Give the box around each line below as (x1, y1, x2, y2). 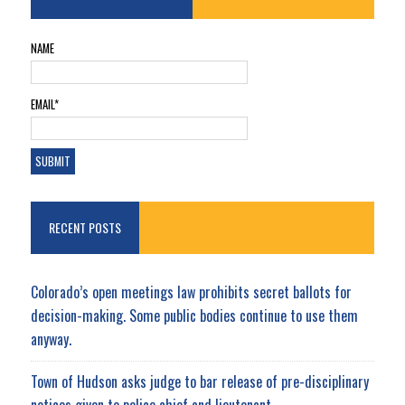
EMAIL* (30, 95, 59, 113)
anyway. (30, 328, 71, 351)
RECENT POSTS (48, 218, 121, 238)
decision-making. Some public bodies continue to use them (30, 305, 358, 327)
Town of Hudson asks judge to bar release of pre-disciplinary (30, 371, 369, 393)
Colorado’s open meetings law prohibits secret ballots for (30, 281, 352, 304)
